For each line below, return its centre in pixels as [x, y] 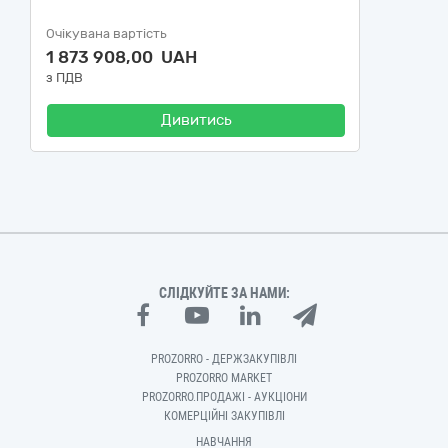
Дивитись [196, 120]
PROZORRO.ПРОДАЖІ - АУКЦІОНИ [224, 397]
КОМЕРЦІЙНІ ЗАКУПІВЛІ [224, 416]
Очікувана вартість [106, 33]
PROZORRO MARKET [224, 378]
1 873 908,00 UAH [121, 57]
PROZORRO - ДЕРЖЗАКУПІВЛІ [224, 359]
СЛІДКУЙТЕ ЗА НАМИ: [224, 293]
